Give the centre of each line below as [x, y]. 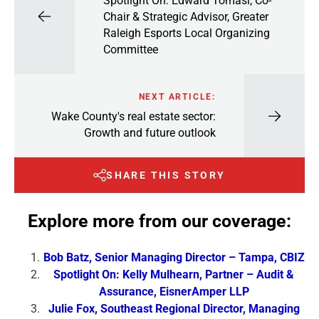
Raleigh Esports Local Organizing [187, 33]
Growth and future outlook [150, 132]
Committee [131, 49]
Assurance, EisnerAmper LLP [174, 291]
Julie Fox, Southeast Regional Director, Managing [174, 308]
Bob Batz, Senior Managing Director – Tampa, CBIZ [174, 257]
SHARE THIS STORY [166, 176]
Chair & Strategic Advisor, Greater [186, 16]
